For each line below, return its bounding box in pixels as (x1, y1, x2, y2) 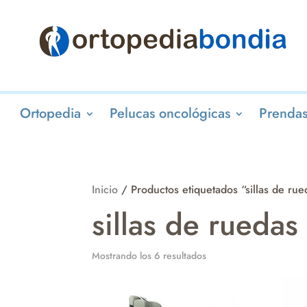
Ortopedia (19, 103, 81, 123)
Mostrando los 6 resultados (92, 249, 207, 263)
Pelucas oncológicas (109, 103, 230, 123)
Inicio (92, 182, 119, 198)
